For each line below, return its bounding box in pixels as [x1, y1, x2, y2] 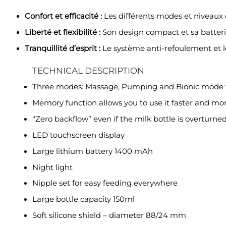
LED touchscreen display [32, 130, 125, 140]
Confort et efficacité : [24, 12, 102, 21]
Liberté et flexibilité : [24, 28, 100, 37]
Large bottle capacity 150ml [32, 195, 135, 204]
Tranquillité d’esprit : [24, 44, 100, 53]
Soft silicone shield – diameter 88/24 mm [32, 211, 186, 220]
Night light [32, 162, 73, 172]
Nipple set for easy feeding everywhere [32, 179, 178, 188]
